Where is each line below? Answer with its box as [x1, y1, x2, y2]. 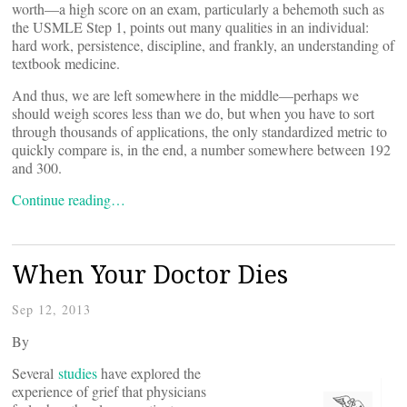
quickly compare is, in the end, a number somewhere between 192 [12, 140, 391, 159]
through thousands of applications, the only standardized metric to [12, 122, 387, 141]
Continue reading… [12, 190, 125, 209]
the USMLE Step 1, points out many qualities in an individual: [12, 17, 369, 36]
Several [12, 363, 58, 382]
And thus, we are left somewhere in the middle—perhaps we [12, 85, 359, 104]
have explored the [97, 363, 201, 382]
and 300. [12, 158, 62, 177]
